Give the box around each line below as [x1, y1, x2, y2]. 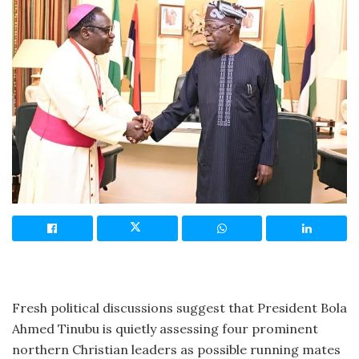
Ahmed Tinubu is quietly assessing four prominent [12, 320, 318, 337]
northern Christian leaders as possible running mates [12, 341, 341, 357]
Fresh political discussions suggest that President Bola [12, 299, 347, 316]
